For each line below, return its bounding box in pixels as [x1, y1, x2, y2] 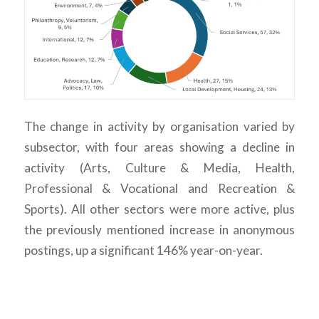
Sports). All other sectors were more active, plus [23, 201, 296, 216]
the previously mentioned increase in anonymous [23, 221, 296, 237]
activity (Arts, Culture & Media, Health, [23, 159, 296, 175]
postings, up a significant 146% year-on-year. [23, 242, 263, 258]
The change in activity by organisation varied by [23, 118, 296, 134]
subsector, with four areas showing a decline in [23, 139, 296, 155]
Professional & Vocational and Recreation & [23, 180, 296, 196]
